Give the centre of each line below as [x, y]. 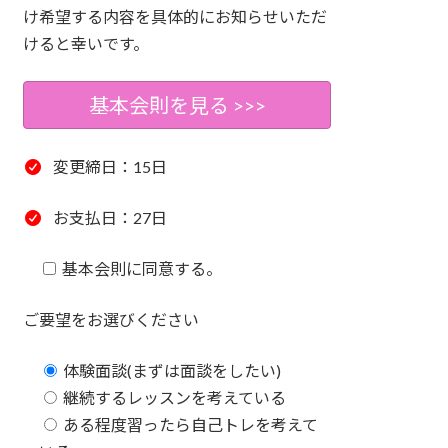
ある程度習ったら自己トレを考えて [191, 425]
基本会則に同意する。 [142, 269]
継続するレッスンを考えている [175, 398]
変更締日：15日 [108, 167]
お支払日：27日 [108, 218]
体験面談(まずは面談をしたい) [172, 371]
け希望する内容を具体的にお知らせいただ [175, 17]
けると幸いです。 [86, 44]
